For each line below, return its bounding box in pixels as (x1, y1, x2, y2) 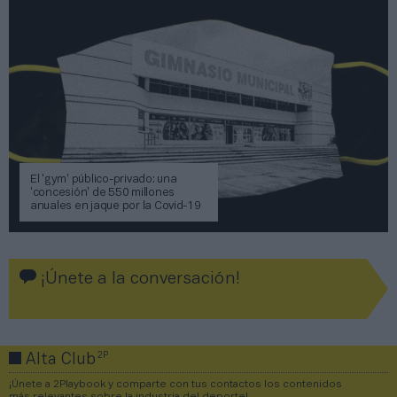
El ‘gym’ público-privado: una (30, 174, 177, 185)
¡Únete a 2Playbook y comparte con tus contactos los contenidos (9, 378, 342, 389)
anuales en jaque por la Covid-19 (30, 200, 201, 212)
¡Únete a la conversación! (36, 270, 240, 287)
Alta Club (21, 352, 100, 368)
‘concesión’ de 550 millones (30, 187, 175, 198)
